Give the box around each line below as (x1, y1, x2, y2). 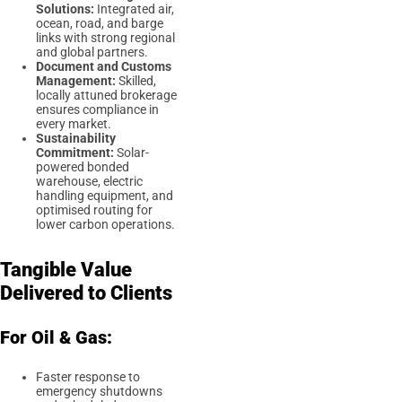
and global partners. (36, 44, 148, 59)
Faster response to (36, 369, 140, 384)
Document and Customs (36, 58, 171, 74)
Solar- (117, 144, 149, 160)
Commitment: (36, 144, 117, 160)
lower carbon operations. (36, 216, 178, 232)
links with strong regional (36, 30, 175, 45)
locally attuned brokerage (36, 87, 177, 102)
